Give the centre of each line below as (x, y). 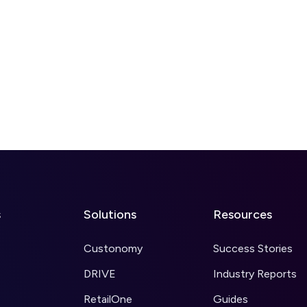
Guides (231, 299)
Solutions (110, 214)
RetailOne (108, 299)
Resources (243, 214)
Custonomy (113, 248)
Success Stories (253, 248)
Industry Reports (255, 274)
